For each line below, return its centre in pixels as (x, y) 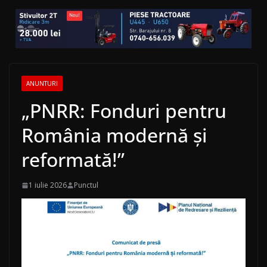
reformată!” (73, 160)
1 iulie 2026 (48, 185)
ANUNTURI (42, 84)
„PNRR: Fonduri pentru (124, 111)
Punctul (86, 185)
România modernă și (114, 135)
